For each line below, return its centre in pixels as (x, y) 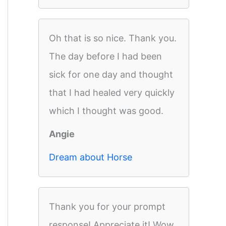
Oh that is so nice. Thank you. (113, 38)
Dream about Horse (91, 157)
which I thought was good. (106, 111)
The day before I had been (105, 56)
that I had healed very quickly (112, 93)
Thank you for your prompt (107, 207)
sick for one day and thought (111, 74)
